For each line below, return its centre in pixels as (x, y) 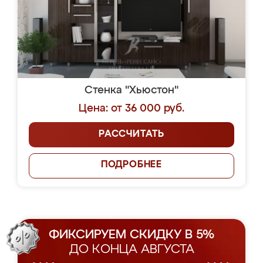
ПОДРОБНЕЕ (131, 165)
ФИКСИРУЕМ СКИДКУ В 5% (131, 235)
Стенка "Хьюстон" (131, 90)
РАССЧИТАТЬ (131, 134)
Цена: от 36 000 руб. (131, 109)
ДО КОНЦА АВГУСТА (131, 250)
